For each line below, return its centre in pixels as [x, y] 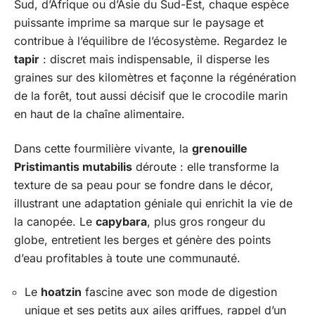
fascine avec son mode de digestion [179, 292]
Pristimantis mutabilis [73, 166]
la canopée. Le [55, 221]
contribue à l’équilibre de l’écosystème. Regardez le [150, 41]
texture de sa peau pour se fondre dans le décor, [144, 185]
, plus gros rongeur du [206, 221]
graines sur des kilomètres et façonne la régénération [155, 77]
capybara [121, 221]
